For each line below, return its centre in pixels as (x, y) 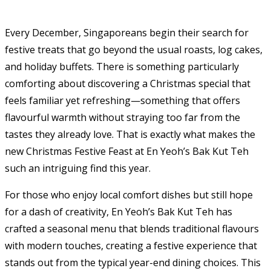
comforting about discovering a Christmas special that (128, 83)
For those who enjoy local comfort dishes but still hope (129, 194)
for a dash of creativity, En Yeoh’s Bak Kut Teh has (119, 211)
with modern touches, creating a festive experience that (131, 245)
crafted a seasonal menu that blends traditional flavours (132, 228)
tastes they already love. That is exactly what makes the (130, 134)
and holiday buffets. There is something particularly (122, 66)
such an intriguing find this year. (78, 168)
